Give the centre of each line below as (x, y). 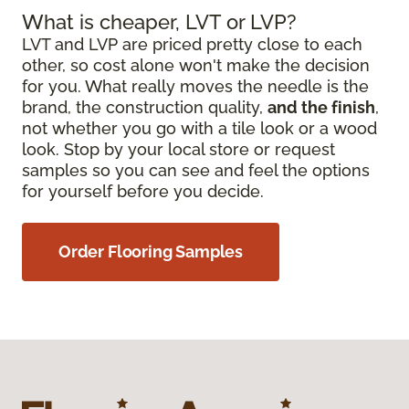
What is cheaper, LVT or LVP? (159, 22)
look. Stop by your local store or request (178, 149)
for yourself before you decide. (143, 191)
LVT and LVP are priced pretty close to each (192, 44)
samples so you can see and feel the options (196, 170)
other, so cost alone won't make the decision (196, 65)
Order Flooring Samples (151, 252)
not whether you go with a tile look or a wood (199, 128)
